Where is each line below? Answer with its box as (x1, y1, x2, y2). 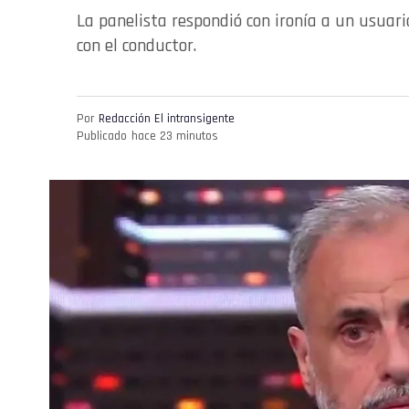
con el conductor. (77, 34, 196, 58)
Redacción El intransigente (99, 110, 235, 127)
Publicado (77, 127, 127, 144)
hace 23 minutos (131, 127, 218, 144)
